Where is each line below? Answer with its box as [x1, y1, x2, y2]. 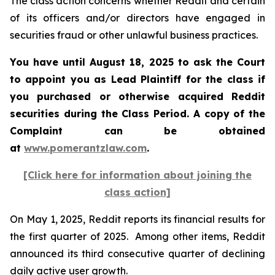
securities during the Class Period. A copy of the [10, 107, 265, 120]
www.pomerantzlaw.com [24, 142, 147, 154]
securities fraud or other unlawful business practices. [10, 29, 258, 41]
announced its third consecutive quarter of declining [10, 247, 265, 260]
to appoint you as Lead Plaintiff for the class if [10, 73, 265, 85]
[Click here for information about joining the [23, 169, 252, 181]
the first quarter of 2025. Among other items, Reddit [10, 230, 265, 242]
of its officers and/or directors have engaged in [10, 12, 265, 24]
